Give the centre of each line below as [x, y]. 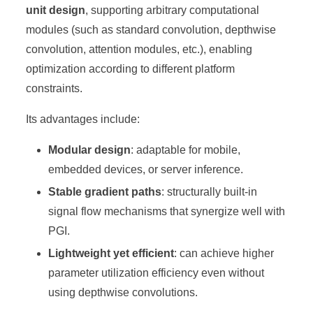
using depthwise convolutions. [123, 292]
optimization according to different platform [131, 68]
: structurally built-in [210, 191]
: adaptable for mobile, [186, 150]
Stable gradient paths [105, 191]
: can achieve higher [224, 253]
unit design [56, 10]
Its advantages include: [83, 119]
